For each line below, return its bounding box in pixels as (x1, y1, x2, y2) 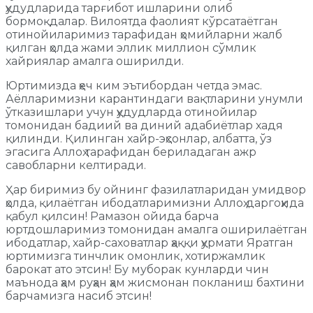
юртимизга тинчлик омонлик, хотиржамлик (6, 249, 265, 263)
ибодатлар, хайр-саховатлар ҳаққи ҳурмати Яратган (6, 235, 293, 249)
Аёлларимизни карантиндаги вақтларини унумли (6, 92, 303, 105)
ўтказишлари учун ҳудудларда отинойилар (6, 105, 257, 119)
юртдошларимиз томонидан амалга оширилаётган (6, 222, 307, 236)
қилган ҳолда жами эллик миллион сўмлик (6, 41, 256, 54)
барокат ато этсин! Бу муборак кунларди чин (6, 262, 269, 276)
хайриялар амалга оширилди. (6, 54, 184, 68)
